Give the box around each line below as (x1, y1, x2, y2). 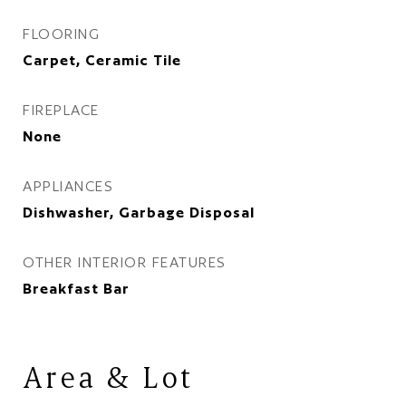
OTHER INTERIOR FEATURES (23, 254, 227, 271)
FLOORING (23, 25, 100, 43)
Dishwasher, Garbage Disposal (23, 204, 255, 221)
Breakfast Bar (23, 280, 130, 297)
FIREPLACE (23, 101, 100, 119)
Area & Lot (23, 358, 193, 395)
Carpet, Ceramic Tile (23, 52, 181, 69)
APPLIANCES (23, 178, 113, 195)
